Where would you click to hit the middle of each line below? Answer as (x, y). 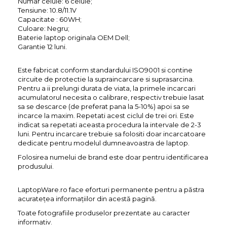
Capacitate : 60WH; (50, 19)
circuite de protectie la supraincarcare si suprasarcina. (106, 79)
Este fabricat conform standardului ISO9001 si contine (105, 70)
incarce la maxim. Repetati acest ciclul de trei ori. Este (106, 116)
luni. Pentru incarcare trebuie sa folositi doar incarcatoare (112, 134)
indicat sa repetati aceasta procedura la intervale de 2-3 (109, 125)
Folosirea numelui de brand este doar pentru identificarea (113, 157)
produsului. (36, 166)
